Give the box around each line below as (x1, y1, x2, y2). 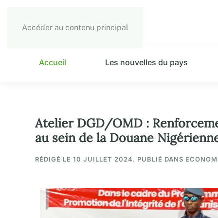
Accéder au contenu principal (22, 23, 128, 32)
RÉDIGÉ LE (35, 155, 73, 163)
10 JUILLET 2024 (73, 155, 133, 163)
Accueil (39, 57, 67, 67)
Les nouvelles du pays (105, 57, 188, 67)
